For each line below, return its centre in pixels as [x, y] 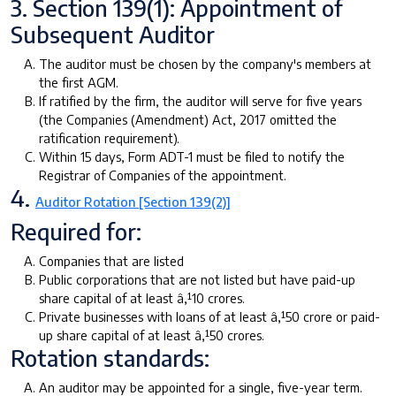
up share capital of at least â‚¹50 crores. [152, 335]
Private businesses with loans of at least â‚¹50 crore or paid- [209, 316]
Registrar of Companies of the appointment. [163, 175]
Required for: [76, 231]
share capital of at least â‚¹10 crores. [142, 297]
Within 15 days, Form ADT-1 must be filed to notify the [192, 156]
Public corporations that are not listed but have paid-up [197, 279]
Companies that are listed [111, 260]
